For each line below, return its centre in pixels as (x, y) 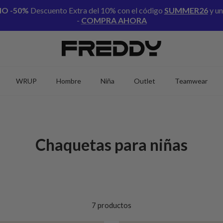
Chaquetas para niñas (111, 144)
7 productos (111, 205)
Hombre (69, 81)
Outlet (145, 81)
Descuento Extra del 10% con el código (96, 10)
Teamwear (191, 81)
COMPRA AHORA (114, 20)
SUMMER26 (186, 10)
